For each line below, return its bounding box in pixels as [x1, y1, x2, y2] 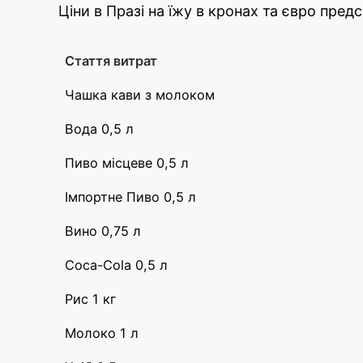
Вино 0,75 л [65, 222, 141, 239]
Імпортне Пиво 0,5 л [65, 188, 196, 205]
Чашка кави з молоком [65, 86, 215, 103]
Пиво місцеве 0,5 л [65, 154, 189, 171]
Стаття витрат [65, 52, 157, 69]
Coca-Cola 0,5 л [65, 256, 168, 273]
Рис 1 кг [65, 290, 116, 307]
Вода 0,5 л [65, 120, 134, 137]
